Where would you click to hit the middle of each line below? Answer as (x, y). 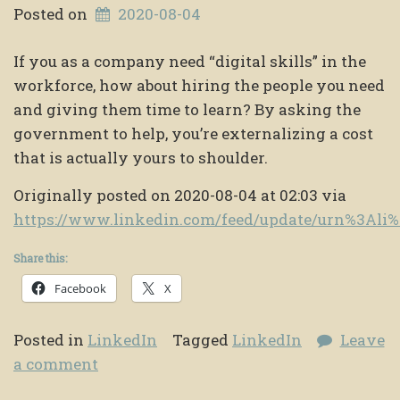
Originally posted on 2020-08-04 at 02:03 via (180, 195)
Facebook (80, 288)
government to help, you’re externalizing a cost (193, 133)
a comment (56, 363)
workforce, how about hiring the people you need (199, 85)
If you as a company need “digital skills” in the (190, 61)
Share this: (40, 258)
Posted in (50, 339)
